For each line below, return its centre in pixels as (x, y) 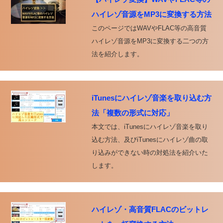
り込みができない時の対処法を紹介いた (150, 153)
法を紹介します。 (117, 54)
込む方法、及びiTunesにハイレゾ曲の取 (150, 140)
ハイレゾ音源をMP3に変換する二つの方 (150, 41)
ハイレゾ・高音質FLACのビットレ (150, 209)
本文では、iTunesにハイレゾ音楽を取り (150, 127)
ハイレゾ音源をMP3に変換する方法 (151, 14)
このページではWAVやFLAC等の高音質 (149, 28)
